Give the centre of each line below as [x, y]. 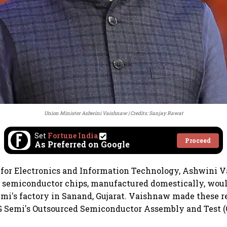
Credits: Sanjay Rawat [157, 113]
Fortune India [73, 136]
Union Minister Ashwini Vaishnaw [85, 113]
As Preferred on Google [82, 144]
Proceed [198, 140]
